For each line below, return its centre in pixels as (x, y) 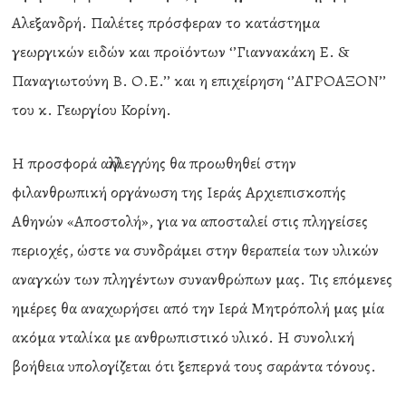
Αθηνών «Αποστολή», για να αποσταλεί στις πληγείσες (190, 221)
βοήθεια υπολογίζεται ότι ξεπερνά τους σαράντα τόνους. (194, 366)
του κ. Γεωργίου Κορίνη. (92, 110)
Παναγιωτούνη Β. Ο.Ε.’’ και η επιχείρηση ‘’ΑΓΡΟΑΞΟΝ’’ (199, 81)
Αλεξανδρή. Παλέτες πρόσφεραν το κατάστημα (166, 23)
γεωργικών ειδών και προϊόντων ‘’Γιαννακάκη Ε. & (181, 52)
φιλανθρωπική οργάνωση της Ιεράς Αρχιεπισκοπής (179, 192)
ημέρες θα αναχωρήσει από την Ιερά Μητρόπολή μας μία (198, 308)
